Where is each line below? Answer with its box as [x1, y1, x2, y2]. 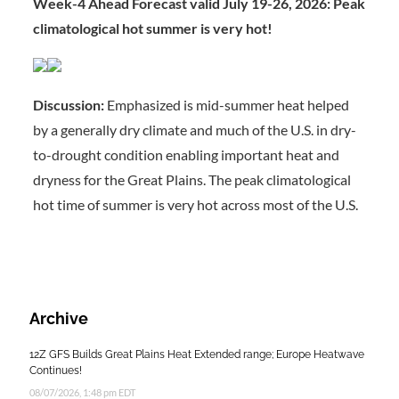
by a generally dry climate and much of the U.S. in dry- [32, 120, 356, 138]
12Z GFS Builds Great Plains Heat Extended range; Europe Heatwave [29, 347, 364, 361]
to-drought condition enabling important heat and [32, 145, 339, 163]
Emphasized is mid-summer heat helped [106, 95, 349, 113]
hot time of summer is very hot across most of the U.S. [32, 195, 358, 213]
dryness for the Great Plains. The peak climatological [32, 170, 351, 188]
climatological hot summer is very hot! [32, 19, 273, 37]
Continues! [29, 363, 82, 377]
